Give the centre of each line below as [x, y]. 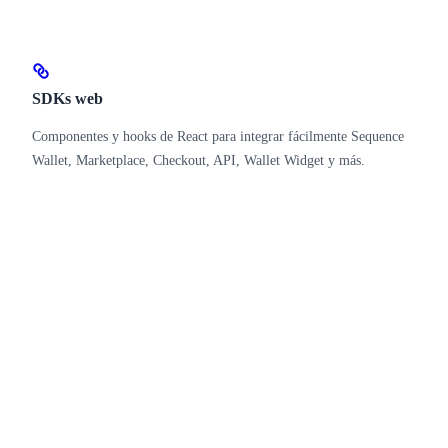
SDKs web [67, 98]
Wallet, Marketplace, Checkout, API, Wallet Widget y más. [198, 160]
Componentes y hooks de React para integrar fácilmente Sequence [218, 136]
